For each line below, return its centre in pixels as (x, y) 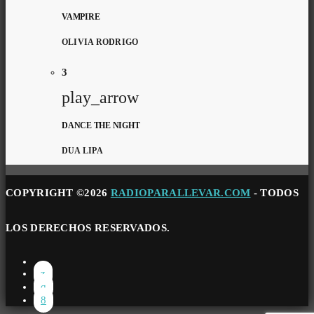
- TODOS (274, 192)
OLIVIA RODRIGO (100, 42)
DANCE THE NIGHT (101, 126)
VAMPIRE (81, 17)
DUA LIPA (82, 150)
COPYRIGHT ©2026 (58, 192)
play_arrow (100, 98)
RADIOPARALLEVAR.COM (180, 192)
